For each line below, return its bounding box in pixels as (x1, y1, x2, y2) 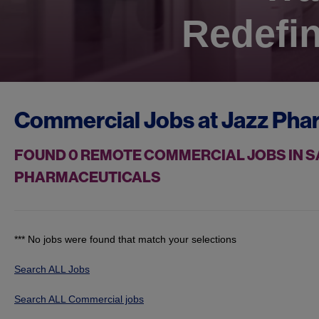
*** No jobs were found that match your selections (14, 234, 236, 246)
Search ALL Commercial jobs (14, 293, 144, 305)
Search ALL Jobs (14, 263, 90, 276)
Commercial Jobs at (14, 107, 221, 135)
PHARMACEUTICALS (14, 168, 161, 187)
